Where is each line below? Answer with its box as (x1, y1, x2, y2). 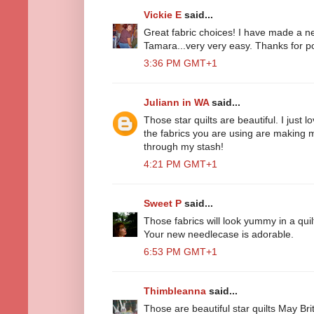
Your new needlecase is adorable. (144, 228, 294, 240)
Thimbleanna (144, 285, 206, 296)
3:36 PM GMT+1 (144, 57, 217, 69)
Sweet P (144, 197, 182, 209)
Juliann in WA (144, 96, 209, 108)
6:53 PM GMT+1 (144, 245, 217, 257)
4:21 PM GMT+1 (144, 158, 217, 170)
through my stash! (144, 140, 224, 152)
